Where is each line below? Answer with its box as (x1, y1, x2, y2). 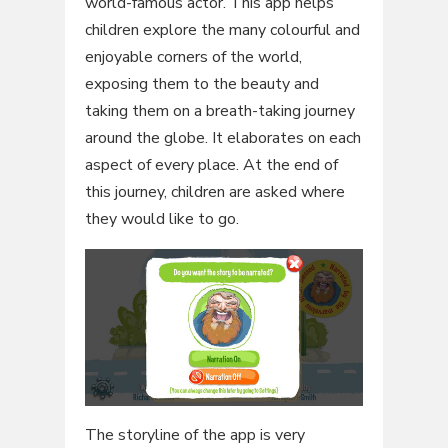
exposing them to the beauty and (84, 72, 319, 95)
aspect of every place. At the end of (84, 153, 338, 176)
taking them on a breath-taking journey (84, 99, 355, 122)
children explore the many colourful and (84, 18, 360, 41)
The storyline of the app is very (84, 423, 305, 446)
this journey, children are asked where (84, 180, 345, 203)
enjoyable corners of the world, (84, 45, 302, 68)
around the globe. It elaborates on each (84, 126, 361, 149)
